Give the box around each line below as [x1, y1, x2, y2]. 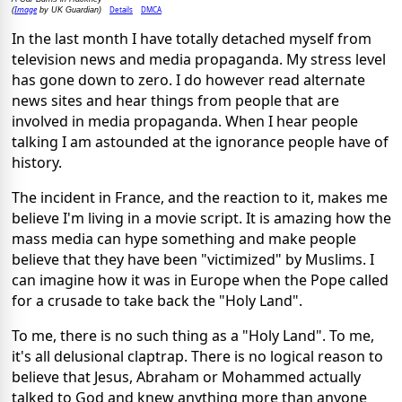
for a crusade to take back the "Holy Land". [12, 290, 302, 310]
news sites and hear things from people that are [12, 90, 339, 110]
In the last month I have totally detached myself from [12, 28, 371, 48]
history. [12, 152, 62, 172]
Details [109, 4, 133, 14]
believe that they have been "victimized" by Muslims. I [12, 249, 374, 269]
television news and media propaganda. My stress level [12, 48, 386, 69]
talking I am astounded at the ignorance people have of [12, 131, 389, 152]
